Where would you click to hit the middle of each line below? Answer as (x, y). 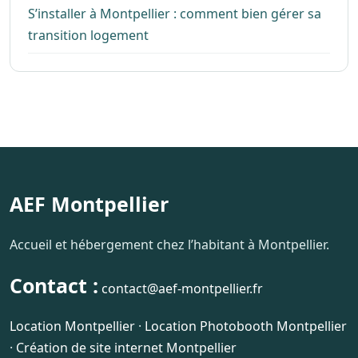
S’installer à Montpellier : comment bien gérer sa (175, 13)
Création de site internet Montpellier (126, 347)
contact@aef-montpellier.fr (182, 288)
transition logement (88, 35)
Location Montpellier (72, 326)
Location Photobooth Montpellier (246, 326)
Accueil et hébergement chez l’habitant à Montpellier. (169, 244)
